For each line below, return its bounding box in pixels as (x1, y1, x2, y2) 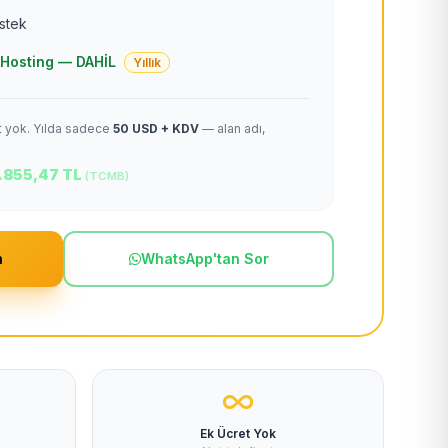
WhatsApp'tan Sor (140, 249, 269, 267)
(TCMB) (85, 168, 129, 183)
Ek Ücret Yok (200, 425, 276, 441)
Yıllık (133, 55, 161, 70)
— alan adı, (199, 121, 265, 136)
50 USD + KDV (113, 121, 199, 136)
